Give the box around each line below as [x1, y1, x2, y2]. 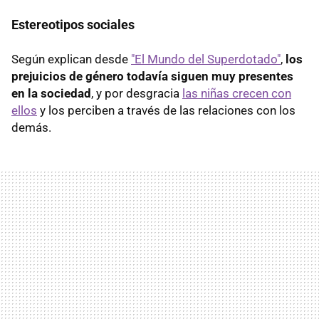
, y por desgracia [91, 86, 182, 101]
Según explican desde [11, 52, 131, 67]
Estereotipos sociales [11, 17, 135, 33]
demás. [11, 120, 51, 135]
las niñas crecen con [182, 86, 291, 101]
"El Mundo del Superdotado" [131, 52, 281, 67]
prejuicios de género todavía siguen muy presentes [11, 69, 293, 84]
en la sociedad [11, 86, 91, 101]
